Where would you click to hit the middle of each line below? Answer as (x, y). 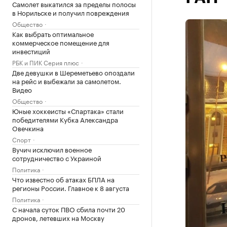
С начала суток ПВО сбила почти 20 (69, 209)
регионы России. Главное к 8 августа (71, 187)
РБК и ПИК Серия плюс (46, 62)
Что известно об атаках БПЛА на (63, 179)
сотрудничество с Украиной (57, 158)
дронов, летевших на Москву (58, 217)
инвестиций (31, 51)
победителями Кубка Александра (65, 119)
